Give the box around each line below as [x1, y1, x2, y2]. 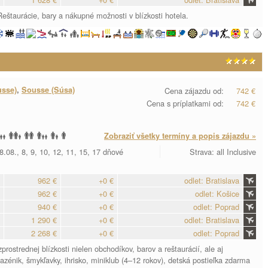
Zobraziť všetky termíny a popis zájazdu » [104, 130, 256, 141]
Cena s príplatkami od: [147, 98, 224, 109]
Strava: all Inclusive [190, 146, 256, 157]
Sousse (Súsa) [22, 84, 75, 95]
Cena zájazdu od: [165, 85, 224, 96]
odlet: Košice [195, 188, 239, 199]
